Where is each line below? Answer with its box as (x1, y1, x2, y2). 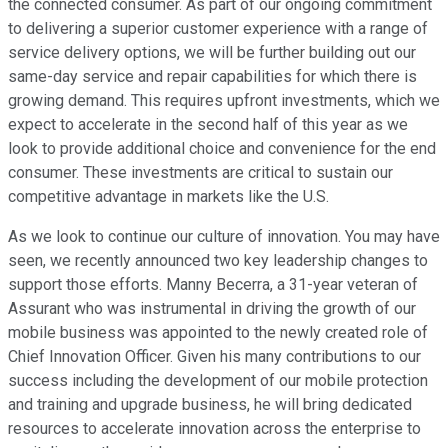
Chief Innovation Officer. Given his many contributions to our (8, 347, 421, 367)
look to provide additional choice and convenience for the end (8, 139, 436, 159)
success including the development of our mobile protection (8, 371, 428, 391)
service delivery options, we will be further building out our (8, 43, 416, 63)
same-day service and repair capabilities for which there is (8, 67, 417, 87)
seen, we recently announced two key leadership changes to (8, 251, 428, 271)
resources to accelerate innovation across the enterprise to (8, 419, 421, 439)
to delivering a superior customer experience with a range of (8, 19, 428, 39)
